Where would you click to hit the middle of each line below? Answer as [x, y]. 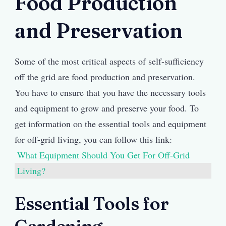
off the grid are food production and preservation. [105, 76]
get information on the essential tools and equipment [110, 123]
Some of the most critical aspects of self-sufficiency [109, 61]
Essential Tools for [92, 203]
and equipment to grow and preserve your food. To [107, 108]
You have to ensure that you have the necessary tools [110, 92]
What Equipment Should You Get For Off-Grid [103, 155]
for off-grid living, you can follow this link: [93, 139]
